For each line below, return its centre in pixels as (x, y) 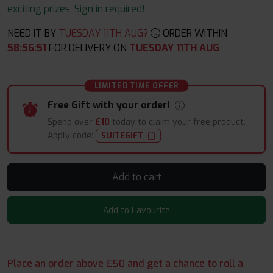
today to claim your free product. (178, 122)
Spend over (71, 122)
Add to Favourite (136, 211)
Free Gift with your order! (110, 105)
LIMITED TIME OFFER (136, 86)
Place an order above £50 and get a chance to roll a (125, 264)
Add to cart (152, 177)
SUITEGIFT (122, 136)
